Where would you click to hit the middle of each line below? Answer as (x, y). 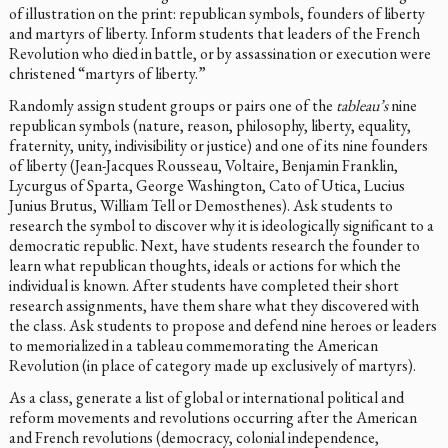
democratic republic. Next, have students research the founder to (214, 246)
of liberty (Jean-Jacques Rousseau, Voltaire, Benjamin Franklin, (203, 166)
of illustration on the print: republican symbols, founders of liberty (216, 14)
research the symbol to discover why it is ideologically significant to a (221, 226)
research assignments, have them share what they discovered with (213, 306)
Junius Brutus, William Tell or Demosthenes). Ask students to (200, 206)
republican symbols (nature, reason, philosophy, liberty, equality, (209, 126)
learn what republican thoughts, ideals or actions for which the (204, 266)
